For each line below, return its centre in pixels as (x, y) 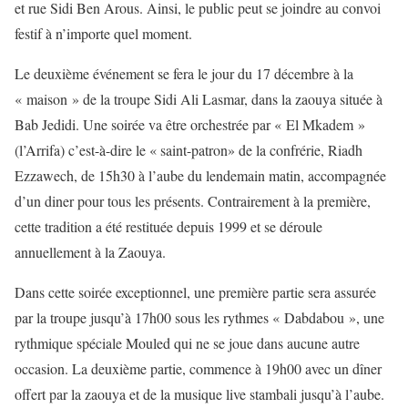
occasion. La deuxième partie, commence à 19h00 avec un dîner (198, 368)
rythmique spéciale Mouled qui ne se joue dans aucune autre (187, 342)
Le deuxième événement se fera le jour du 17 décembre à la (184, 73)
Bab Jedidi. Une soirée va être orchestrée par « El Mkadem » (190, 124)
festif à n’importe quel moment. (103, 33)
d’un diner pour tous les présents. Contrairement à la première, (193, 200)
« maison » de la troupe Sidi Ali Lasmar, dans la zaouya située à (199, 98)
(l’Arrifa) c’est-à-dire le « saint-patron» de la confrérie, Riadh (189, 149)
